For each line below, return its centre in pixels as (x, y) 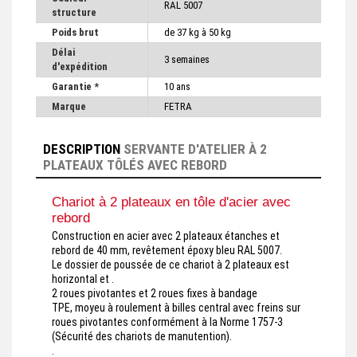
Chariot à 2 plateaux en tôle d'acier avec (171, 202)
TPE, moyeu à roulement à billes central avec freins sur (176, 308)
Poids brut (75, 33)
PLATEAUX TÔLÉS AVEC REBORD (135, 165)
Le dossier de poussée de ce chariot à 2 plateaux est (171, 265)
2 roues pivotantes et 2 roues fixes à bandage (155, 294)
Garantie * (75, 87)
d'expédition (80, 67)
